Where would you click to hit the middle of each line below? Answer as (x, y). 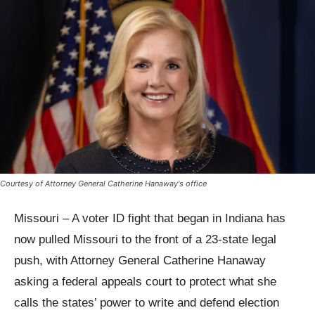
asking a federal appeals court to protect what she (145, 282)
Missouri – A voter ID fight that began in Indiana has (150, 219)
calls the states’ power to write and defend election (147, 303)
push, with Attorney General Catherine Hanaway (140, 261)
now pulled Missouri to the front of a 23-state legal (145, 240)
